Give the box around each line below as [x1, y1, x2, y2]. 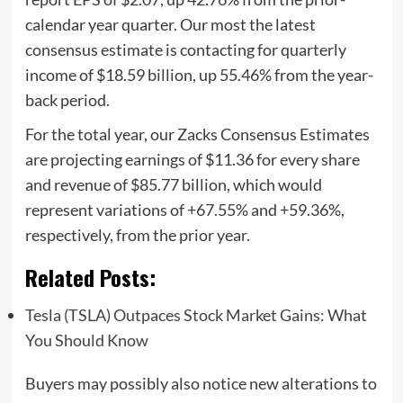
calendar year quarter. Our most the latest [24, 13, 316, 34]
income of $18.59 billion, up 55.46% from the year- [24, 64, 373, 85]
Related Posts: [24, 260, 156, 293]
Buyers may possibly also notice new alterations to [24, 372, 377, 393]
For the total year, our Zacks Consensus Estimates [24, 123, 370, 144]
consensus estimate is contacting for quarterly [24, 39, 346, 59]
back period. [24, 89, 110, 110]
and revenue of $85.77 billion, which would [24, 174, 322, 194]
